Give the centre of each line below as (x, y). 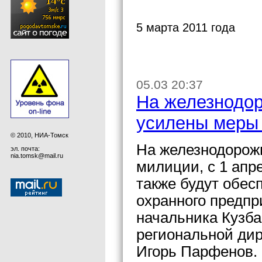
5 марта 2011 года (186, 27)
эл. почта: (25, 148)
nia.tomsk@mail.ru (37, 155)
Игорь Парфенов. (197, 252)
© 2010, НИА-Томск (39, 135)
